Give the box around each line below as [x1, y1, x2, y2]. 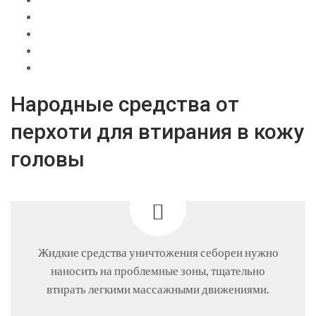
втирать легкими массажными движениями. [47, 281, 269, 296]
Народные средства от [11, 91, 239, 116]
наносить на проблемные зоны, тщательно [51, 263, 265, 278]
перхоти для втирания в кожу [11, 119, 304, 144]
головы [11, 146, 85, 171]
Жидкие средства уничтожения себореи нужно [37, 245, 279, 260]
